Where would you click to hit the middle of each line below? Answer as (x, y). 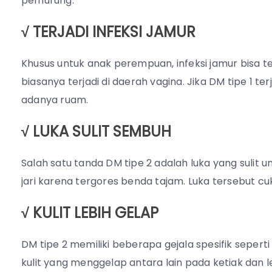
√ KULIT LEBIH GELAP (90, 212)
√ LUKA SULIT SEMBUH (96, 131)
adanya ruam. (55, 100)
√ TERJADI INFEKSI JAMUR (108, 32)
